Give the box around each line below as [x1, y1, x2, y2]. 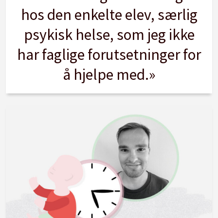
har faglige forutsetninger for [17, 45, 201, 65]
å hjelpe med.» [63, 65, 155, 85]
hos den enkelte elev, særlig [20, 5, 198, 25]
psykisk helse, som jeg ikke [23, 25, 195, 45]
